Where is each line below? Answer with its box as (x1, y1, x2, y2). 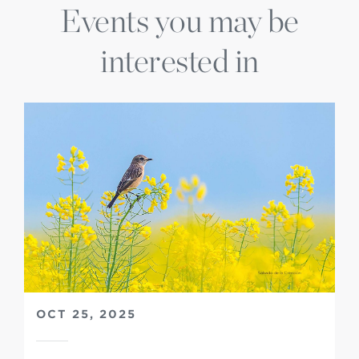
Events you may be (60, 2, 299, 40)
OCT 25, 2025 (36, 308, 136, 321)
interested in (100, 42, 259, 80)
